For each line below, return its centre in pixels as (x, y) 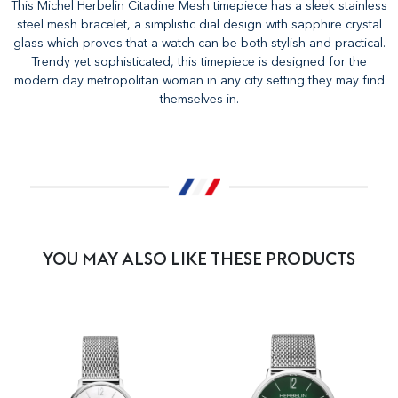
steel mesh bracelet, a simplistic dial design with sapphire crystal (199, 24)
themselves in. (199, 99)
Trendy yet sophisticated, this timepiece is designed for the (199, 62)
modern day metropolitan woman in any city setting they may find (199, 80)
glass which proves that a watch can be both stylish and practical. (199, 43)
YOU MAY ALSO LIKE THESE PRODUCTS (199, 259)
